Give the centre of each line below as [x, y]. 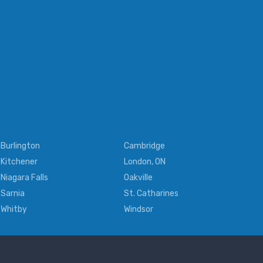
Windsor [139, 210]
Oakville [138, 178]
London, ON [145, 162]
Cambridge [144, 146]
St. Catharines [151, 194]
